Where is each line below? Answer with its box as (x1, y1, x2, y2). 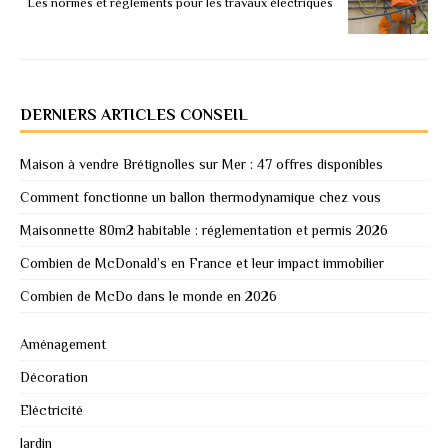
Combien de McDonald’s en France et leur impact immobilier (20, 254, 384, 271)
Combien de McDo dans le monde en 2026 (20, 287, 277, 304)
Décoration (20, 368, 88, 385)
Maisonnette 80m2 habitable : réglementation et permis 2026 (20, 221, 388, 238)
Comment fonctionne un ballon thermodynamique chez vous (20, 188, 381, 205)
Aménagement (20, 335, 106, 352)
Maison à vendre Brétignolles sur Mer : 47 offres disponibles (20, 155, 383, 172)
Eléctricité (20, 401, 83, 418)
